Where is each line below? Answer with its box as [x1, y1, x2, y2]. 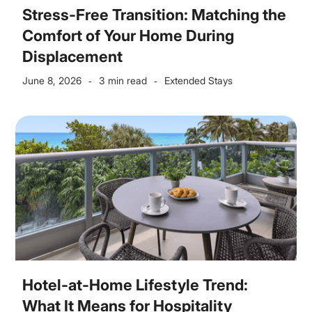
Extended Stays [164, 75, 233, 86]
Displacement [22, 47, 123, 65]
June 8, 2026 [22, 75, 82, 86]
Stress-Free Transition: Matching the [22, 6, 287, 24]
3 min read [99, 75, 148, 86]
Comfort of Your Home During [22, 26, 235, 45]
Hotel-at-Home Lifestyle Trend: [22, 276, 249, 294]
